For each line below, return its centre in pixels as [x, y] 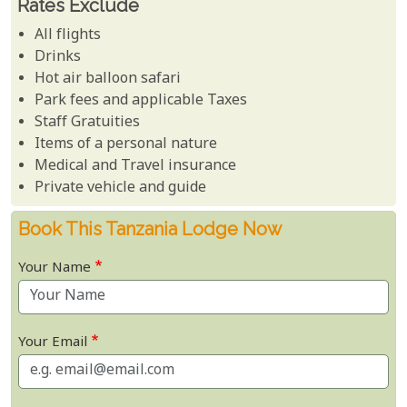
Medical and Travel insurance [136, 167]
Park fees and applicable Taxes [141, 102]
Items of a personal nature [126, 145]
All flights [68, 36]
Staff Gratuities [88, 124]
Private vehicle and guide [121, 189]
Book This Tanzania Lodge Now [150, 229]
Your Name [55, 269]
